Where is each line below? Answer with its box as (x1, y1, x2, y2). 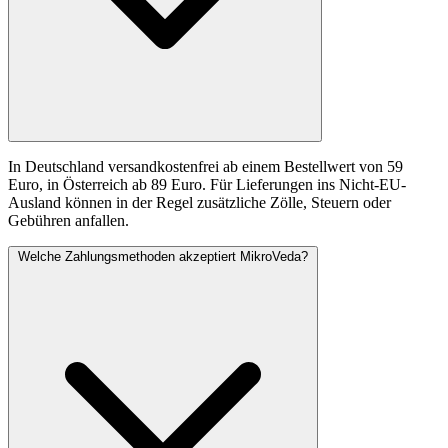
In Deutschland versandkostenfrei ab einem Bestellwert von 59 (8, 157, 403, 175)
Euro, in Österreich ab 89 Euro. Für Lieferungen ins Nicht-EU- (8, 175, 406, 193)
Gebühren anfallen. (8, 211, 129, 229)
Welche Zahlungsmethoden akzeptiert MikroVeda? (18, 248, 308, 264)
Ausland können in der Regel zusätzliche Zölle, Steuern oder (8, 193, 391, 211)
